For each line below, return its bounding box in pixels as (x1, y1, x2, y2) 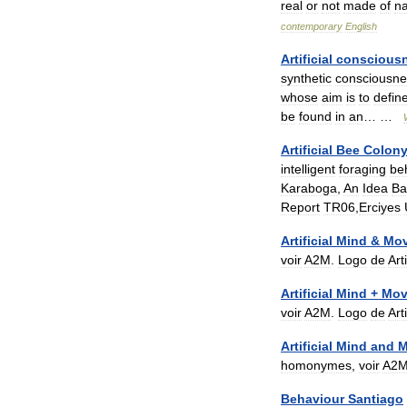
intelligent (281, 162, 335, 176)
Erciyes (359, 200, 401, 214)
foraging (339, 162, 386, 176)
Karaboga (281, 181, 337, 195)
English (345, 21, 377, 32)
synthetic (281, 71, 332, 85)
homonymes (281, 358, 352, 372)
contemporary (281, 21, 342, 32)
